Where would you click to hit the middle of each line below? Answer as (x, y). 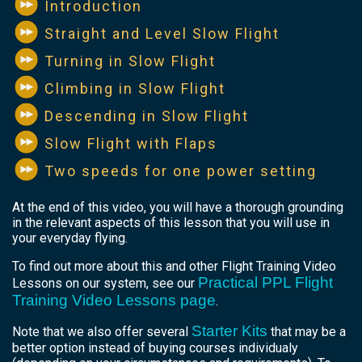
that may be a (307, 331)
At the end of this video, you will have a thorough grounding (178, 207)
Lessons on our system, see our (105, 283)
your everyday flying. (70, 238)
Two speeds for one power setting (181, 170)
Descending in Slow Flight (147, 116)
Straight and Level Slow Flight (162, 33)
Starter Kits (229, 330)
